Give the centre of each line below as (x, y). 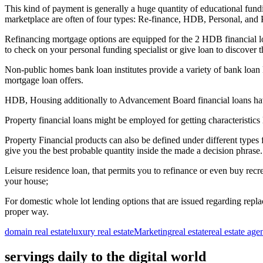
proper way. (27, 212)
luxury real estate (102, 232)
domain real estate (38, 232)
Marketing (153, 232)
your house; (26, 181)
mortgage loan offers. (44, 80)
